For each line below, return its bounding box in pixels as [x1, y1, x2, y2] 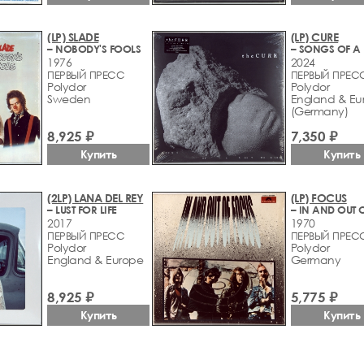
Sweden [47, 92, 91, 106]
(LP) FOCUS [290, 191, 347, 206]
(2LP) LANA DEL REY [47, 191, 144, 206]
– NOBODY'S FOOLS [47, 42, 141, 56]
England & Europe [47, 253, 144, 267]
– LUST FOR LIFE [47, 203, 117, 217]
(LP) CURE [290, 30, 339, 45]
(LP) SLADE [47, 30, 99, 45]
